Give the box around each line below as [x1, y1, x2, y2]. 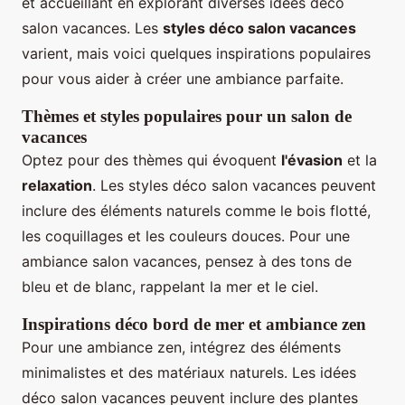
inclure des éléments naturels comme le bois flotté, [22, 202, 371, 221]
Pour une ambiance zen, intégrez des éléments [22, 338, 341, 357]
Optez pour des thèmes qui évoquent [22, 151, 281, 170]
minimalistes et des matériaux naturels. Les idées [22, 363, 356, 382]
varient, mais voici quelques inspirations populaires [22, 44, 371, 63]
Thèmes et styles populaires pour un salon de [22, 107, 352, 127]
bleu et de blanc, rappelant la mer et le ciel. [22, 278, 318, 297]
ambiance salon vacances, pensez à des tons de [22, 252, 352, 271]
